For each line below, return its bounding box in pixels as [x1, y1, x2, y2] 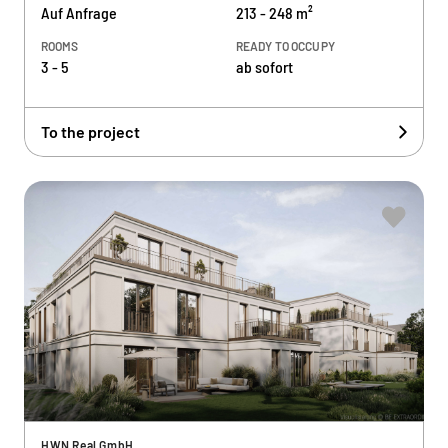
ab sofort [236, 57, 293, 76]
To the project [41, 122, 140, 141]
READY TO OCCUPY [236, 39, 335, 53]
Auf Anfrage [41, 3, 117, 22]
